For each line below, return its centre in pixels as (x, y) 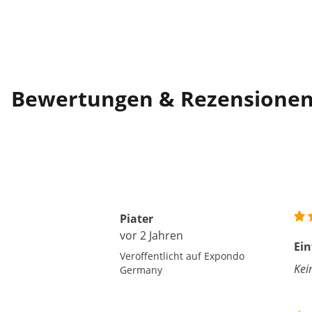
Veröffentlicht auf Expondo (182, 256)
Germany (141, 270)
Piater (136, 219)
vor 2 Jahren (151, 236)
